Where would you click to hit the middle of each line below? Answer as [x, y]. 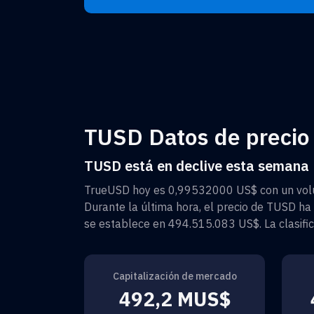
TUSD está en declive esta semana [197, 165]
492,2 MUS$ [175, 299]
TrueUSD [107, 190]
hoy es [149, 190]
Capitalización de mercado [175, 276]
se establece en [126, 223]
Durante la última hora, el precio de [175, 206]
